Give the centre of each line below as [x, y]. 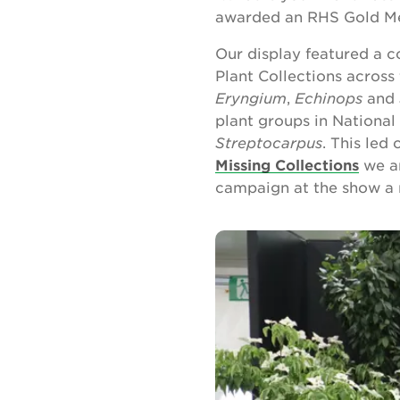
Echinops [329, 97]
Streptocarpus [269, 142]
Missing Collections [287, 164]
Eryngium [251, 97]
